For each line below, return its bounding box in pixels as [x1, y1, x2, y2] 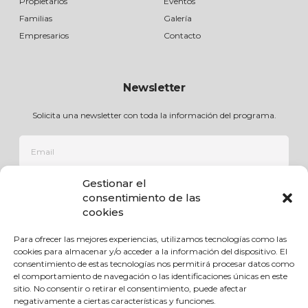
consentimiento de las [82, 191, 201, 204]
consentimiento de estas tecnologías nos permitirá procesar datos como [14, 258, 294, 269]
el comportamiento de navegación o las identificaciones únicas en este [14, 271, 287, 281]
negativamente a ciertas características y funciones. [14, 296, 216, 306]
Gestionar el [82, 177, 146, 190]
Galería [164, 13, 192, 24]
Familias [19, 13, 52, 24]
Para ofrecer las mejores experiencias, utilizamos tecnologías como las [14, 234, 287, 244]
